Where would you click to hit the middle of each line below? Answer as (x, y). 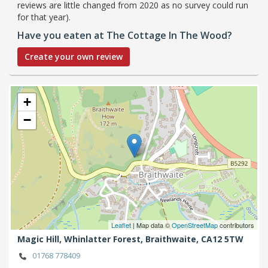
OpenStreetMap (195, 225)
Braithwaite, (173, 239)
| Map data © (151, 225)
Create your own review (74, 56)
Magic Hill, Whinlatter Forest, (81, 239)
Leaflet (121, 225)
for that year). (44, 17)
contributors (236, 225)
